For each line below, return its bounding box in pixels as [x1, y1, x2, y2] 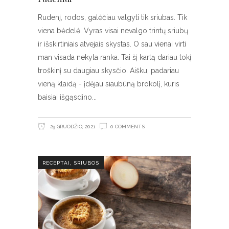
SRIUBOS [74, 159, 99, 166]
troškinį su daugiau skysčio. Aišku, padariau [38, 66, 179, 75]
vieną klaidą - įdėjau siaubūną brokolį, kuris [38, 80, 179, 88]
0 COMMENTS [110, 124, 145, 130]
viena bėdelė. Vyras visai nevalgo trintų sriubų [38, 27, 188, 35]
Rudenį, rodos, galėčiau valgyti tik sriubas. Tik [38, 13, 187, 22]
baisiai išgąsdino [38, 93, 92, 102]
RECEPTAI [42, 159, 70, 166]
